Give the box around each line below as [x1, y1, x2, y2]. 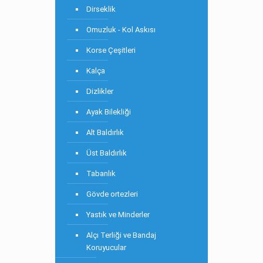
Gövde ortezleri [86, 190, 138, 198]
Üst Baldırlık [86, 149, 127, 157]
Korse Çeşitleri [86, 46, 136, 55]
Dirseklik [86, 5, 116, 14]
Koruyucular [86, 243, 126, 252]
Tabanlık [86, 169, 116, 178]
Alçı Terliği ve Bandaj [86, 231, 156, 240]
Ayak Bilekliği [86, 107, 131, 116]
